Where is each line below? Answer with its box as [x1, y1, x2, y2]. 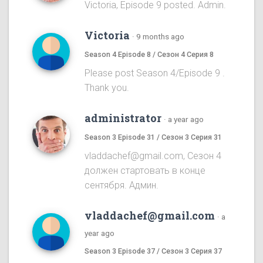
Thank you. [85, 82, 129, 94]
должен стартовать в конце [85, 165, 205, 177]
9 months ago [136, 32, 184, 42]
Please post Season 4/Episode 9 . [85, 68, 225, 79]
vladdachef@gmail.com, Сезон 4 [85, 150, 221, 162]
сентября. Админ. [85, 180, 159, 191]
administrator [85, 111, 161, 126]
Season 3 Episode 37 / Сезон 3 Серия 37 [85, 247, 222, 256]
